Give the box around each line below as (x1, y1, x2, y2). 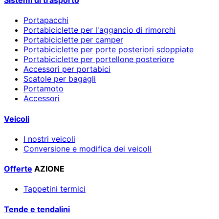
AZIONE (34, 164, 65, 174)
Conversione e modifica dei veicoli (23, 143, 152, 153)
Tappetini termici (23, 184, 86, 194)
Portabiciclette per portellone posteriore (23, 54, 174, 65)
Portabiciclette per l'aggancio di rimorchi (23, 25, 175, 35)
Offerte (4, 164, 32, 174)
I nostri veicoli (23, 133, 75, 144)
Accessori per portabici (23, 64, 110, 74)
